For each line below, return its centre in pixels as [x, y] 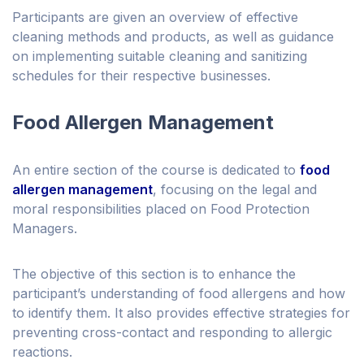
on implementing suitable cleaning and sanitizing [160, 56]
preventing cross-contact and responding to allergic [172, 333]
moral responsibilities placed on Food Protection [161, 209]
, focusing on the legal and [235, 190]
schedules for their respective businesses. [141, 76]
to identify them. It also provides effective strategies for [181, 313]
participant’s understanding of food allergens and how [179, 294]
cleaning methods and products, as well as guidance [173, 37]
